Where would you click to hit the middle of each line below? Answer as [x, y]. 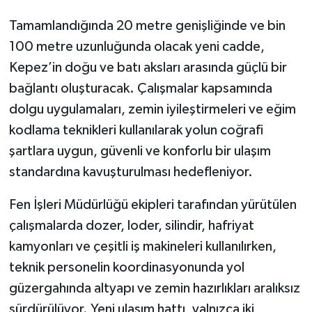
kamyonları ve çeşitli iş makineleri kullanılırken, [142, 247]
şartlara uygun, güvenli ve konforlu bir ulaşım [140, 151]
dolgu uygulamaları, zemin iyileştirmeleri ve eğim [152, 110]
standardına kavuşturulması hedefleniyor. [131, 172]
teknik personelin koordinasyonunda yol [126, 268]
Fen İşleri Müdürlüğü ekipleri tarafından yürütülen [153, 205]
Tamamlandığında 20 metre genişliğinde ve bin [147, 26]
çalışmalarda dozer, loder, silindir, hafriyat [131, 226]
